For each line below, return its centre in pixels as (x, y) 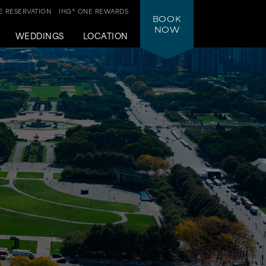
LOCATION (105, 35)
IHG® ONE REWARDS (94, 11)
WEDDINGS (39, 35)
